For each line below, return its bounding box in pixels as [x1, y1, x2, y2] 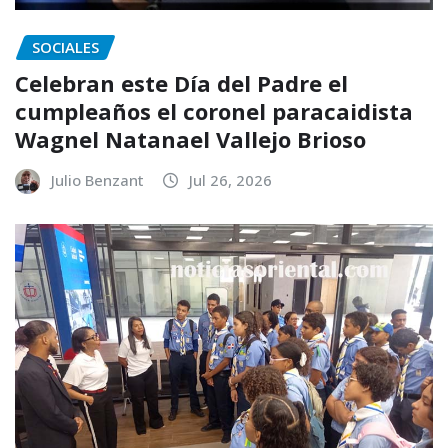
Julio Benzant [51, 170, 144, 191]
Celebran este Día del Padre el [15, 68, 348, 99]
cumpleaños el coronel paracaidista [15, 96, 413, 127]
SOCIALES [32, 36, 99, 57]
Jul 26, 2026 [189, 170, 272, 191]
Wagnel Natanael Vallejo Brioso [15, 124, 366, 155]
